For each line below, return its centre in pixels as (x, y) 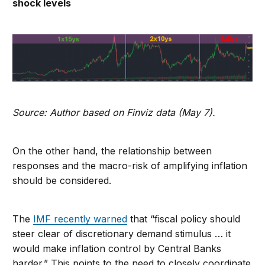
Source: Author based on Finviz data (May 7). (114, 112)
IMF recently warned (80, 219)
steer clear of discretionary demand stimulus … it (122, 233)
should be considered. (62, 180)
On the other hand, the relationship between (112, 151)
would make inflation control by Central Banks (117, 248)
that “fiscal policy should (184, 219)
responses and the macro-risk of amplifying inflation (130, 165)
